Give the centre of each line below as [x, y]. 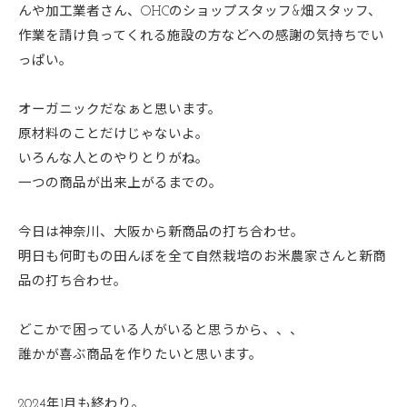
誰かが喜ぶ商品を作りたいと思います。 [140, 356]
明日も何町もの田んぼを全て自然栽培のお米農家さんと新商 [202, 258]
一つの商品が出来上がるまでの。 [120, 184]
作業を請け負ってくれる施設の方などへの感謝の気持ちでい [201, 37]
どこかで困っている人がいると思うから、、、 [161, 331]
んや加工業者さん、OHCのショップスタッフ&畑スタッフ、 [200, 12]
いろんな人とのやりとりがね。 [114, 159]
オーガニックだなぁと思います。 [120, 110]
